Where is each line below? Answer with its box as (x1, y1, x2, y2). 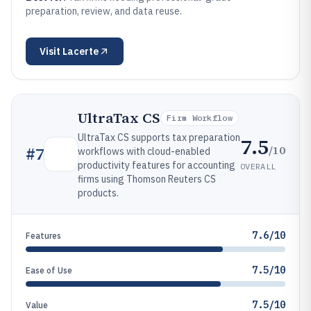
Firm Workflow (167, 112, 233, 123)
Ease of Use (26, 265, 72, 276)
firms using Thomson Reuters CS (78, 173, 216, 185)
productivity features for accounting (78, 159, 235, 171)
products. (78, 187, 119, 199)
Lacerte (62, 45, 99, 58)
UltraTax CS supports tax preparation (78, 131, 240, 144)
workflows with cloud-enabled (78, 145, 210, 158)
